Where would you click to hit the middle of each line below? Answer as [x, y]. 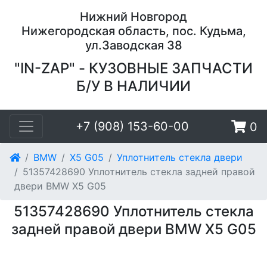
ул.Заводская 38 [133, 45]
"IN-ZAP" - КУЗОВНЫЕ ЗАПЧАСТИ [133, 68]
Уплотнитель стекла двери [180, 157]
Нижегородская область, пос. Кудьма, [133, 31]
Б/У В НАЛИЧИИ [133, 86]
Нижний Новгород [133, 17]
